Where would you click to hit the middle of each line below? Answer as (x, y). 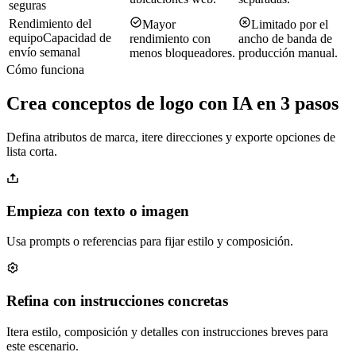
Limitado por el (290, 25)
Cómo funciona (45, 70)
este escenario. (43, 346)
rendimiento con (170, 39)
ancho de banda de (285, 39)
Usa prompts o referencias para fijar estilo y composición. (150, 242)
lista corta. (32, 151)
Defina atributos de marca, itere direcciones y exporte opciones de (171, 137)
